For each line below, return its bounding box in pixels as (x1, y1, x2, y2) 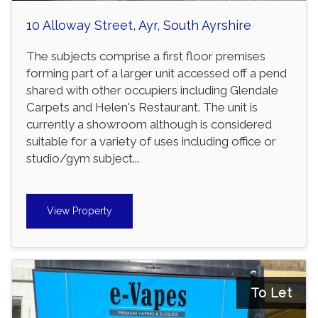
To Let (251, 285, 292, 301)
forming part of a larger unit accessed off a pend (26, 66, 287, 81)
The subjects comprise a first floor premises (26, 49, 265, 64)
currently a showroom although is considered (26, 117, 272, 132)
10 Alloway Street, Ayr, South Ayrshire (26, 18, 251, 33)
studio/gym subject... (26, 151, 139, 166)
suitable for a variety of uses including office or (26, 134, 276, 149)
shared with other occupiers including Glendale (26, 83, 278, 98)
